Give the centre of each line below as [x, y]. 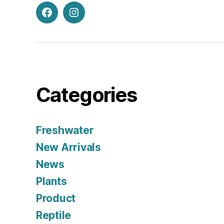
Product [56, 198]
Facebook [67, 18]
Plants [51, 181]
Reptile [54, 215]
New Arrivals [68, 147]
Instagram [93, 18]
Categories [86, 95]
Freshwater [65, 130]
